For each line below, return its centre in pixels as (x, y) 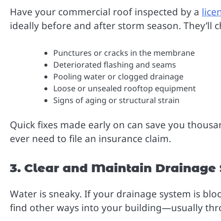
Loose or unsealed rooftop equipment (125, 88)
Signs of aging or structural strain (116, 100)
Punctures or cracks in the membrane (124, 53)
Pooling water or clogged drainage (118, 76)
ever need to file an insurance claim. (91, 138)
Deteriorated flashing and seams (115, 64)
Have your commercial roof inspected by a (106, 12)
